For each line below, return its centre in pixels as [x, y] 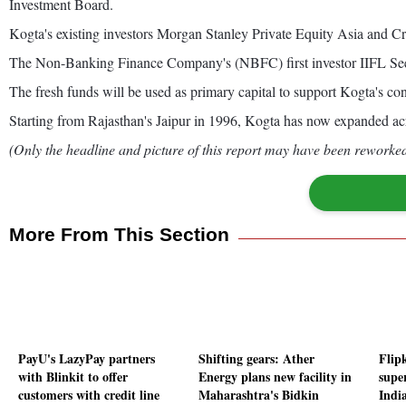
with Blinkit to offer [73, 377]
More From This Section [119, 234]
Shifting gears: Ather [256, 359]
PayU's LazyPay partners [87, 359]
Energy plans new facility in [275, 377]
